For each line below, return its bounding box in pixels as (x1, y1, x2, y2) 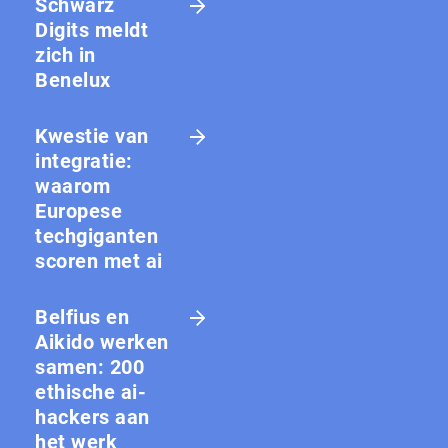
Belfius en (35, 304, 129, 329)
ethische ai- (35, 379, 146, 404)
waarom (35, 173, 110, 198)
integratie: (35, 148, 133, 173)
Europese (35, 198, 122, 223)
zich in (35, 42, 96, 67)
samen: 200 (35, 354, 144, 379)
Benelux (35, 67, 111, 92)
